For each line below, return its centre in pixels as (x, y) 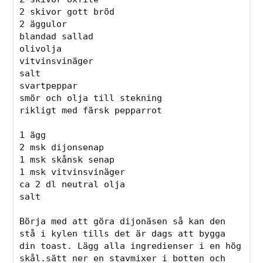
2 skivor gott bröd (67, 12)
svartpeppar (49, 86)
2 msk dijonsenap (62, 148)
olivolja (41, 49)
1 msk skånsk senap (67, 160)
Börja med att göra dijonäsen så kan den (123, 222)
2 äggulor (43, 24)
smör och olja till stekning (91, 98)
